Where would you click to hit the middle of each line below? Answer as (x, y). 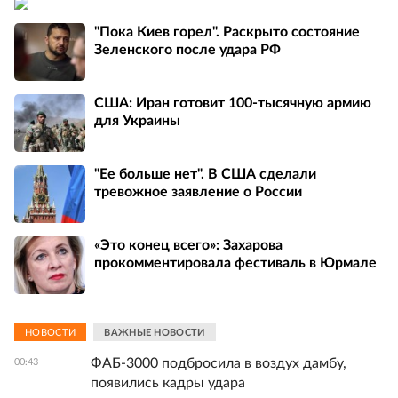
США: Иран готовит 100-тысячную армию (233, 103)
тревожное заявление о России (198, 191)
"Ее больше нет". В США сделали (205, 174)
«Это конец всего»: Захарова (188, 245)
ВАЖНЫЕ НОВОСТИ (155, 332)
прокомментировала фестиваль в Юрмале (235, 263)
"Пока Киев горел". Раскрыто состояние (227, 32)
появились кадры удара (168, 383)
